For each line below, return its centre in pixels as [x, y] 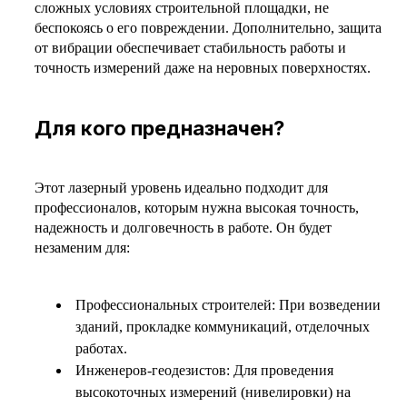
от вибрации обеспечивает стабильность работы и [190, 47]
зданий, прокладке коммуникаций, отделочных [223, 326]
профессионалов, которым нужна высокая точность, [197, 207]
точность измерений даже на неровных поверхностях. [203, 67]
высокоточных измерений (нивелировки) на [213, 392]
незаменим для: [82, 247]
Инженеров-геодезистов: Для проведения [204, 370]
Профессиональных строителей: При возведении [228, 304]
